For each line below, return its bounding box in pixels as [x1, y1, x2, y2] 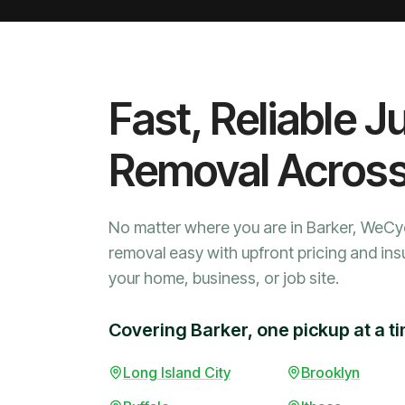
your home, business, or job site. [108, 268, 339, 288]
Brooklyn [301, 363, 361, 382]
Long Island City [123, 363, 231, 382]
